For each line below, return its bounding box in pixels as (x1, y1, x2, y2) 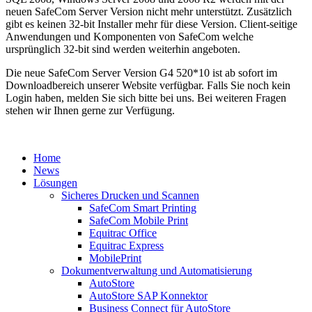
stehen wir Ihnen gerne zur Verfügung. (6, 104, 175, 116)
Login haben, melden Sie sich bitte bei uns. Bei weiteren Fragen (6, 91, 286, 104)
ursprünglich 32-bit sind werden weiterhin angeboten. (6, 42, 240, 55)
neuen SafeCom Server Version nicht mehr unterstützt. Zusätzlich (6, 5, 292, 17)
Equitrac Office (89, 226, 157, 239)
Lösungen (33, 176, 77, 189)
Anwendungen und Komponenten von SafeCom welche (6, 30, 253, 42)
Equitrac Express (89, 239, 164, 251)
